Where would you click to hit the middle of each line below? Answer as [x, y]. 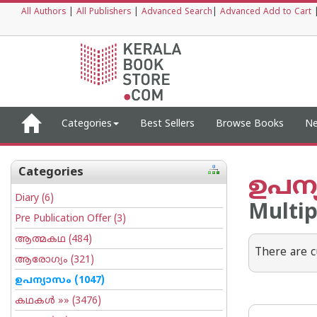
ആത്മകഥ [42, 240]
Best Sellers [167, 124]
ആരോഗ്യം [43, 260]
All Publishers [104, 12]
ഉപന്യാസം [45, 281]
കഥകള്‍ [36, 301]
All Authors [44, 12]
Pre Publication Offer [64, 219]
